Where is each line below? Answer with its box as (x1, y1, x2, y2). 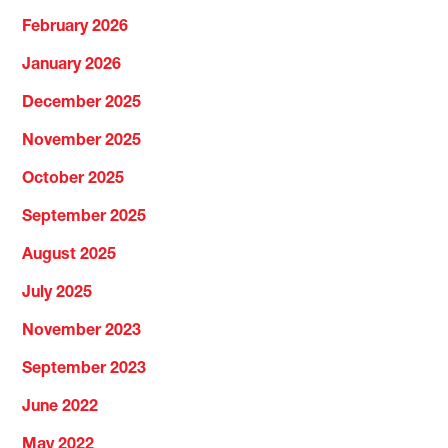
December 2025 (22, 95, 142, 112)
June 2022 (22, 399, 99, 416)
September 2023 (22, 361, 147, 378)
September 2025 (22, 209, 147, 226)
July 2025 (22, 285, 93, 302)
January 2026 (22, 57, 122, 74)
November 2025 (22, 133, 142, 150)
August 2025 (22, 247, 117, 264)
